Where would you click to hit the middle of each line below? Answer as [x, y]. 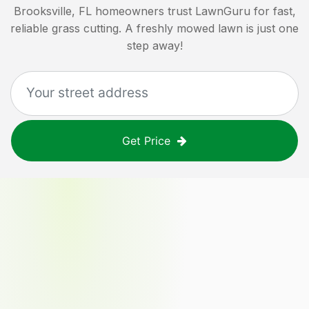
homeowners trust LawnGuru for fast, [195, 11]
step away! [154, 45]
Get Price [146, 140]
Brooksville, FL [52, 11]
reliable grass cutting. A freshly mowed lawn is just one [154, 28]
